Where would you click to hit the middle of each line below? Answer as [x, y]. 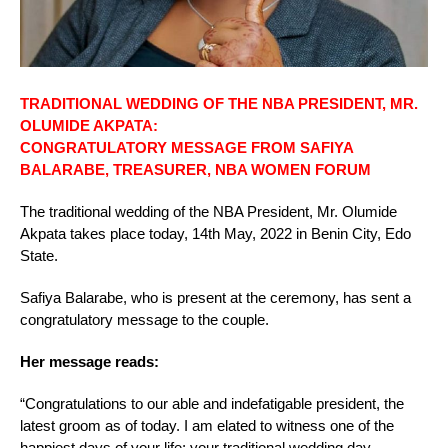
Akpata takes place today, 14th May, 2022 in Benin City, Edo [215, 234]
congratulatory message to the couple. [144, 320]
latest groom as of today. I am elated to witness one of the [207, 426]
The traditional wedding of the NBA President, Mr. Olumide [208, 212]
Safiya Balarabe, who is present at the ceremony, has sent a [215, 298]
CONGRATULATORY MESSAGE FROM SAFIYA [186, 148]
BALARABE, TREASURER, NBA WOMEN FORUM [195, 170]
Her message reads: [89, 362]
